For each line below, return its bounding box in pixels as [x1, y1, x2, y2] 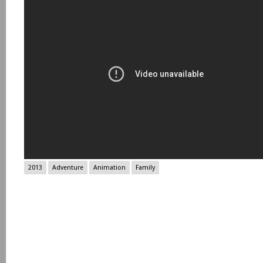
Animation [93, 164, 126, 171]
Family [136, 164, 155, 171]
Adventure [52, 164, 83, 171]
